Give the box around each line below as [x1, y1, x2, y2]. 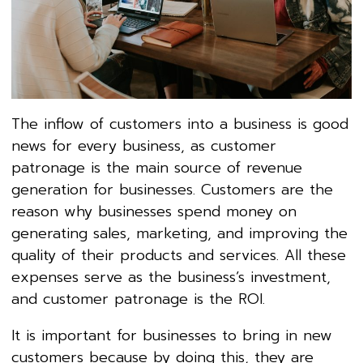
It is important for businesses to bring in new [11, 323, 332, 347]
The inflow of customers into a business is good [11, 112, 348, 135]
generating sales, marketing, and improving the [11, 221, 348, 245]
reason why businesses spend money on [11, 199, 297, 223]
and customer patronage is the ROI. [11, 287, 265, 310]
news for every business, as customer [11, 134, 276, 157]
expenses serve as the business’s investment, [11, 265, 331, 288]
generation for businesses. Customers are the [11, 177, 333, 201]
